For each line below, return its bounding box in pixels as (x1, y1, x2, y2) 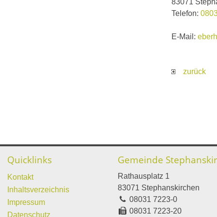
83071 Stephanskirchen (118, 184, 200, 192)
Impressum (7, 198, 45, 206)
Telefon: (171, 9, 201, 17)
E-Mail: (171, 32, 198, 41)
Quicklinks (7, 153, 52, 166)
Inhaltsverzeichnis (7, 186, 69, 194)
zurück (175, 67, 206, 76)
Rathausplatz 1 (118, 172, 170, 180)
